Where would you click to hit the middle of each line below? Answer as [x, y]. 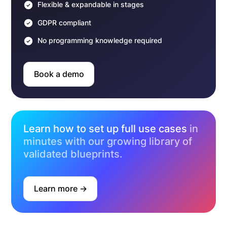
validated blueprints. [73, 154]
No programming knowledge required [100, 41]
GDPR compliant [64, 23]
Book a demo [59, 74]
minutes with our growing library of [108, 141]
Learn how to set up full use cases [105, 128]
